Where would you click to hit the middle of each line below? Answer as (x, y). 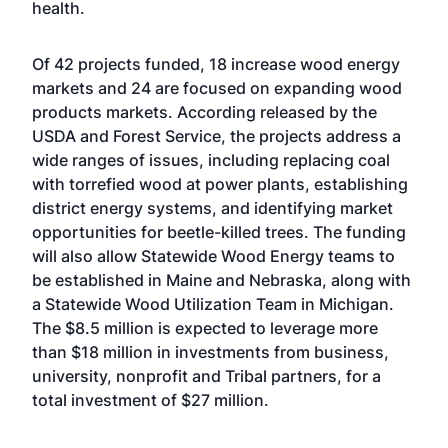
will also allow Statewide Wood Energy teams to (213, 256)
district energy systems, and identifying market (212, 208)
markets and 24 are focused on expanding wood (217, 88)
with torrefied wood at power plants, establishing (220, 184)
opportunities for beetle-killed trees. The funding (219, 232)
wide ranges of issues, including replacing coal (211, 160)
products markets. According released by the (204, 112)
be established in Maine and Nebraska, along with (221, 280)
